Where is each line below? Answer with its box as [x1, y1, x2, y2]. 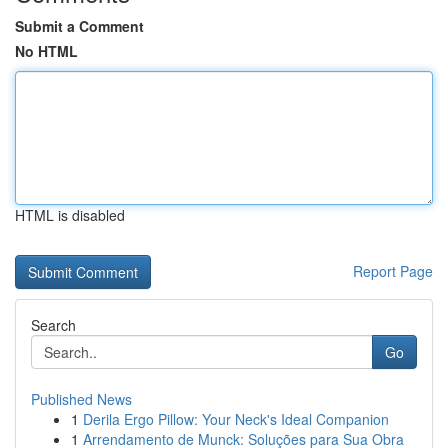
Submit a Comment [15, 16, 144, 36]
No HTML [15, 41, 78, 61]
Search [31, 315, 76, 335]
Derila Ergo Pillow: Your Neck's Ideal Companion [83, 409, 389, 429]
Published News [31, 389, 132, 409]
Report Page [353, 261, 433, 281]
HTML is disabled [15, 205, 125, 225]
